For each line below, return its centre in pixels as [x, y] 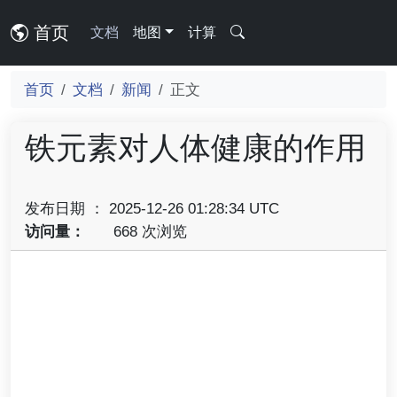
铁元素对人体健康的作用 [195, 148]
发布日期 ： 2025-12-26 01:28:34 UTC [152, 208]
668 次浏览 [148, 231]
